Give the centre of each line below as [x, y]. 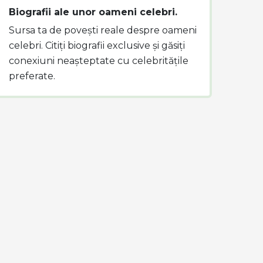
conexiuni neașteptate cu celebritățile [99, 61]
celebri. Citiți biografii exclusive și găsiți [97, 45]
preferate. [32, 76]
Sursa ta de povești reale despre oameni [103, 30]
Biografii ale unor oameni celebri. [93, 12]
